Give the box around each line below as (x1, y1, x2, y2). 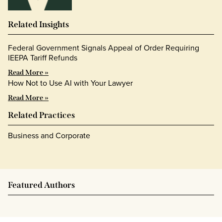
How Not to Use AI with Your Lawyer (8, 77, 133, 88)
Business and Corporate (8, 129, 90, 141)
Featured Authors (8, 179, 75, 190)
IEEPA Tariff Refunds (8, 52, 77, 63)
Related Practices (8, 110, 75, 120)
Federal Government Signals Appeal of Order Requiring (8, 42, 199, 53)
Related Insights (8, 19, 69, 30)
